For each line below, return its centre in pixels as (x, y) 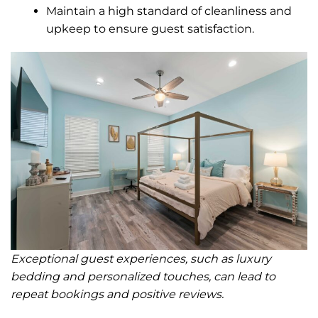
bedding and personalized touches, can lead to (143, 277)
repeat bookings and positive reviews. (117, 295)
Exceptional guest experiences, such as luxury (141, 259)
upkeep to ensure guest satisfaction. (150, 29)
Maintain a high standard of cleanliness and (169, 11)
